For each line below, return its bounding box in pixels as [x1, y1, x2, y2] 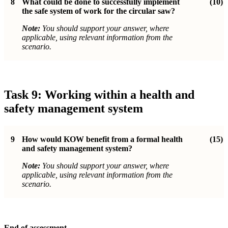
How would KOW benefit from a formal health [22, 134, 183, 144]
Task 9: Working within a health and [4, 88, 194, 101]
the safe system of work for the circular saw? [22, 6, 175, 15]
